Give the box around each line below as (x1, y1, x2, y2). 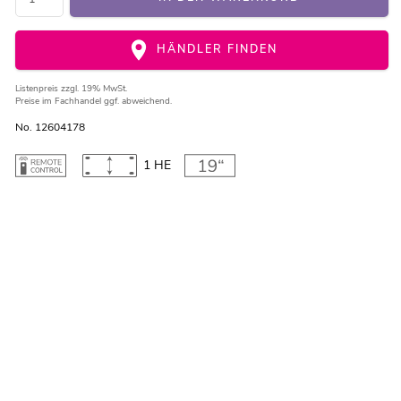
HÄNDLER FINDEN (151, 41, 277, 57)
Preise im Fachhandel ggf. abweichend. (14, 95, 172, 108)
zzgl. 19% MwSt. (60, 82, 127, 96)
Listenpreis (14, 82, 61, 96)
